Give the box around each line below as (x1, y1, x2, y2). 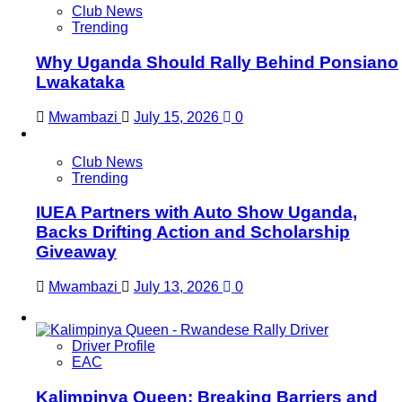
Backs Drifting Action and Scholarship (36, 223, 350, 242)
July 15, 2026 (134, 109, 223, 125)
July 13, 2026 (134, 278, 223, 294)
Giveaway (36, 242, 117, 262)
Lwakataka (36, 72, 125, 92)
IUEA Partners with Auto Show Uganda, (36, 203, 357, 223)
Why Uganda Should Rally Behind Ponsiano (36, 52, 398, 72)
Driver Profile (72, 337, 155, 354)
